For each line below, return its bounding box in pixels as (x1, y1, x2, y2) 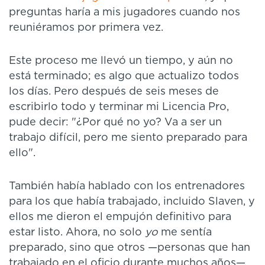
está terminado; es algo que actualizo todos (9, 70, 239, 82)
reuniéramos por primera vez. (9, 22, 163, 33)
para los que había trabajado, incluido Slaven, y (9, 196, 255, 207)
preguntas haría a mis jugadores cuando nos (9, 7, 240, 18)
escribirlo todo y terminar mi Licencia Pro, (9, 101, 229, 112)
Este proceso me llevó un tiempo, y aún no (9, 55, 233, 66)
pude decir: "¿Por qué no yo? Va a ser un (9, 117, 222, 128)
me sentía (158, 227, 212, 238)
